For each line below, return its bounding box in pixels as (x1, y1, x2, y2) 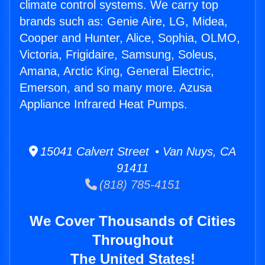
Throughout (92, 232, 173, 248)
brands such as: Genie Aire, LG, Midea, (20, 15, 228, 28)
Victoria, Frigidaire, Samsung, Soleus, (20, 48, 217, 62)
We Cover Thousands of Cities (30, 213, 235, 230)
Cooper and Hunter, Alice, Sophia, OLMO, (20, 31, 240, 45)
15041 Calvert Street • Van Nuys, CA (38, 145, 236, 159)
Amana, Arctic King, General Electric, (20, 64, 214, 78)
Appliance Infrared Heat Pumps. (20, 98, 188, 111)
